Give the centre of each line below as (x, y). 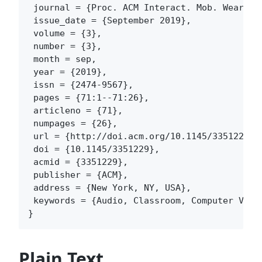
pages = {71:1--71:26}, (89, 98)
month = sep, (62, 59)
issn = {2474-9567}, (81, 85)
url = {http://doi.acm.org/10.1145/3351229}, (144, 137)
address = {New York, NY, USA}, (110, 188)
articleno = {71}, (75, 111)
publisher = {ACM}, (78, 175)
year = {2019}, (68, 72)
